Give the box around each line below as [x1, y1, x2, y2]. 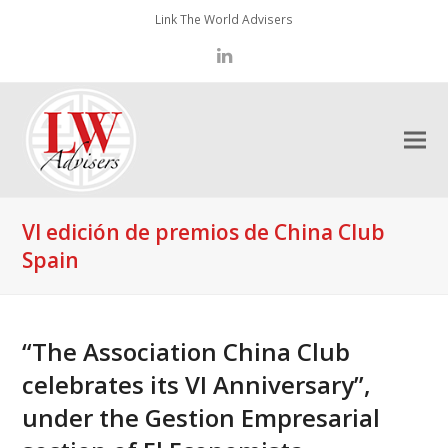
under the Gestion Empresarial [22, 401, 381, 435]
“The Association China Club [22, 335, 351, 369]
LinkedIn [223, 52, 297, 77]
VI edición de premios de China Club [22, 218, 386, 247]
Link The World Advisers [155, 11, 293, 28]
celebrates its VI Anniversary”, [22, 368, 372, 402]
